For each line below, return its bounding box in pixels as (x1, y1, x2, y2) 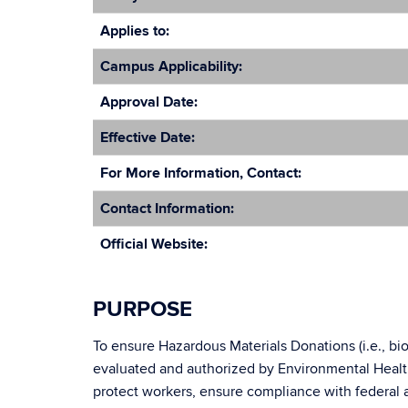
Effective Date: (100, 128, 195, 147)
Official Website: (100, 235, 208, 253)
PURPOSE (93, 296, 192, 322)
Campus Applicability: (100, 57, 242, 76)
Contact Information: (100, 199, 234, 218)
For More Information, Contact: (100, 164, 301, 182)
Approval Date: (100, 93, 198, 111)
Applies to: (100, 22, 169, 40)
